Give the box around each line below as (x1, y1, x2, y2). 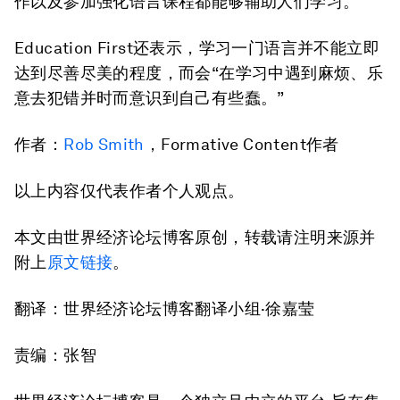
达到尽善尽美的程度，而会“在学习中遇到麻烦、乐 (14, 63, 384, 82)
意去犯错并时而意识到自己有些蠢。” (14, 88, 285, 107)
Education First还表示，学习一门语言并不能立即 (14, 38, 379, 57)
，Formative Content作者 (144, 135, 339, 154)
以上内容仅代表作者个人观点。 (14, 181, 245, 200)
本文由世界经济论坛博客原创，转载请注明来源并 (14, 228, 376, 246)
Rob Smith (63, 135, 145, 154)
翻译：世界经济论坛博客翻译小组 (14, 299, 261, 318)
